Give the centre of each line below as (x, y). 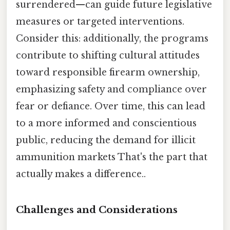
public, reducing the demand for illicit (106, 140)
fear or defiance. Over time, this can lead (111, 106)
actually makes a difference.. (81, 174)
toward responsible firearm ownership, (108, 72)
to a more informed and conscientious (106, 123)
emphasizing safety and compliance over (111, 89)
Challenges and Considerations (97, 210)
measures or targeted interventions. (100, 21)
